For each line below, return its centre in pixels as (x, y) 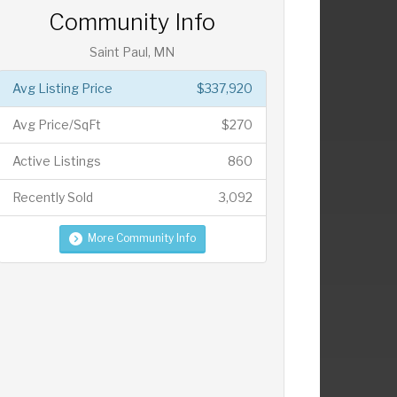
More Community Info (141, 238)
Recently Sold (52, 198)
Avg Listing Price (62, 89)
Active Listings (56, 161)
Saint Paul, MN (132, 52)
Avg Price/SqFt (56, 125)
